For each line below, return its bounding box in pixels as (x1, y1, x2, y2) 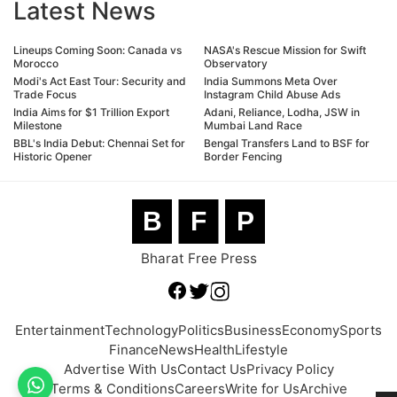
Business (224, 322, 282, 339)
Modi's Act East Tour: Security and (13, 74, 186, 89)
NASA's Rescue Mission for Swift (204, 43, 366, 58)
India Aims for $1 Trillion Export (13, 105, 169, 120)
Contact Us (176, 361, 246, 378)
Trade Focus (13, 88, 76, 102)
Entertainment (15, 322, 105, 339)
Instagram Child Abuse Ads (204, 88, 340, 102)
